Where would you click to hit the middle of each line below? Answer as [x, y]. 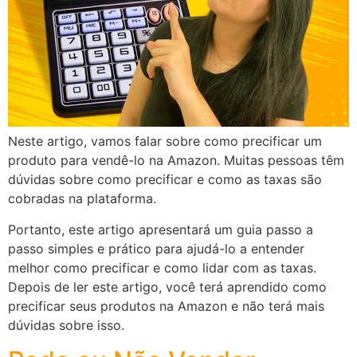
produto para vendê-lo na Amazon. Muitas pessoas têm [176, 161]
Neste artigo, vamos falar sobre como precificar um [165, 141]
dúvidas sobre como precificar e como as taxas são [165, 180]
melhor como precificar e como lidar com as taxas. [162, 267]
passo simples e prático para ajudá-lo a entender [156, 248]
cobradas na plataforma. [82, 199]
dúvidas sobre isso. [66, 325]
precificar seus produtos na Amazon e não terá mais [166, 306]
